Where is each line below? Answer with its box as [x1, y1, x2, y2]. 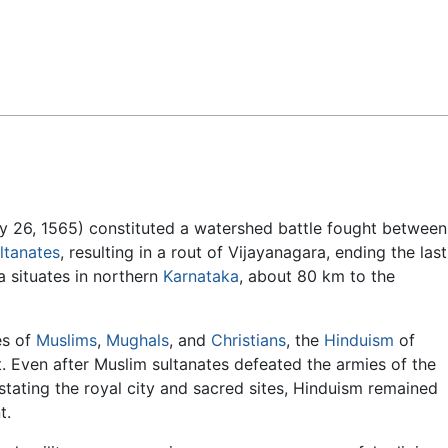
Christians [211, 330, 286, 351]
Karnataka [163, 266, 239, 287]
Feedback [28, 21, 101, 41]
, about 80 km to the [239, 266, 395, 287]
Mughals [106, 330, 169, 351]
